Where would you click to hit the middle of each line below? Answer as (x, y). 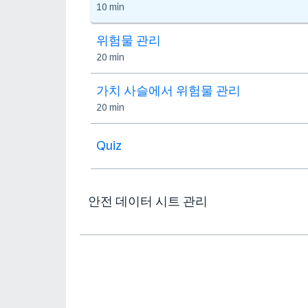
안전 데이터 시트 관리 (148, 201)
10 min (110, 7)
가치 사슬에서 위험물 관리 (168, 91)
